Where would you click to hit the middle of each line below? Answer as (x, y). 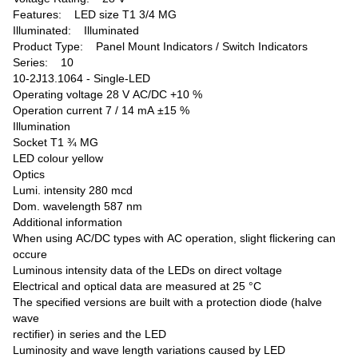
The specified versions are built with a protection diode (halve (168, 302)
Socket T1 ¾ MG (56, 143)
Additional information (68, 223)
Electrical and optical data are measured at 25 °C (137, 286)
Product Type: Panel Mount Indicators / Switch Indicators (167, 47)
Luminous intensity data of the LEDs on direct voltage (148, 270)
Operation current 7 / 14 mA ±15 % (101, 111)
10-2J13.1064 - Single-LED (82, 79)
